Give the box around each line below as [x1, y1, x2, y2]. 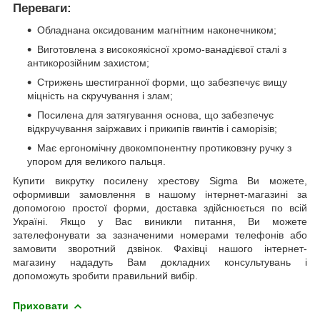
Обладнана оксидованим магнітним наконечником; [37, 24, 276, 36]
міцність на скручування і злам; [27, 89, 173, 101]
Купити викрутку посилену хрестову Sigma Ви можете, [13, 174, 307, 186]
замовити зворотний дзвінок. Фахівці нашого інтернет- [13, 242, 307, 254]
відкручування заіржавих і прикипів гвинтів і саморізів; [27, 122, 277, 134]
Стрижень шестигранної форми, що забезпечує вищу [37, 76, 287, 88]
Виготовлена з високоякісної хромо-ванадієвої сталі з [37, 43, 286, 55]
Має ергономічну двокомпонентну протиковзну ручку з [37, 141, 291, 154]
